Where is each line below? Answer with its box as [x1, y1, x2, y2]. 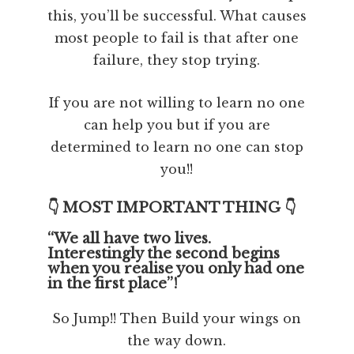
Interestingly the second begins [47, 244, 280, 262]
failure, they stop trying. [93, 51, 261, 68]
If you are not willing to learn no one [48, 94, 305, 111]
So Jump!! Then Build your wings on [52, 310, 302, 326]
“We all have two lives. [47, 229, 211, 247]
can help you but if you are [83, 116, 270, 133]
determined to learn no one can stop [50, 138, 303, 155]
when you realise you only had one [47, 259, 304, 277]
